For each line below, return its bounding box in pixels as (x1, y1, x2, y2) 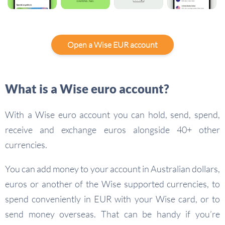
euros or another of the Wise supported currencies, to (5, 178, 220, 190)
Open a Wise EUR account (67, 40, 158, 50)
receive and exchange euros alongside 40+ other (5, 124, 220, 136)
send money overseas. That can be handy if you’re (5, 208, 220, 220)
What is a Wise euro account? (5, 81, 169, 96)
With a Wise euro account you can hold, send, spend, (5, 109, 220, 121)
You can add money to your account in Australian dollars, (5, 163, 220, 175)
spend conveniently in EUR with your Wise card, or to (5, 193, 220, 205)
